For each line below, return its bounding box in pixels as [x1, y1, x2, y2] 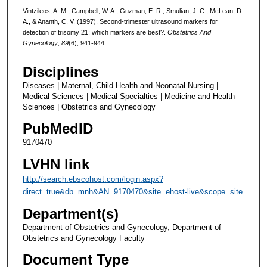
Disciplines [22, 64, 98, 80]
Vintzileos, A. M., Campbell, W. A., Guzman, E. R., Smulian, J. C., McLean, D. [22, 7, 243, 14]
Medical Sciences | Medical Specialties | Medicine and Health [22, 92, 235, 101]
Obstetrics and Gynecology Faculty [22, 233, 145, 243]
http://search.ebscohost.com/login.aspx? [22, 174, 163, 184]
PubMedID [22, 120, 93, 137]
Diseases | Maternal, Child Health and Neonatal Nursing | [22, 81, 218, 91]
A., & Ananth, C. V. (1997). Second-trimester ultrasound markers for [22, 17, 218, 25]
